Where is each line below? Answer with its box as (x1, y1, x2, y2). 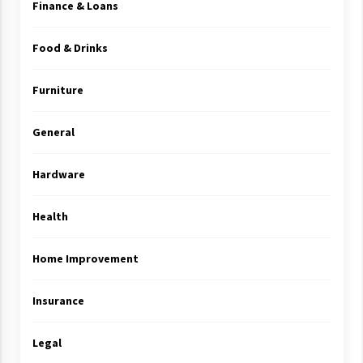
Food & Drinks (32, 41, 108, 55)
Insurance (32, 293, 84, 308)
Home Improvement (32, 251, 139, 266)
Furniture (32, 83, 83, 97)
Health (32, 209, 68, 224)
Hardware (32, 167, 85, 181)
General (32, 125, 75, 139)
